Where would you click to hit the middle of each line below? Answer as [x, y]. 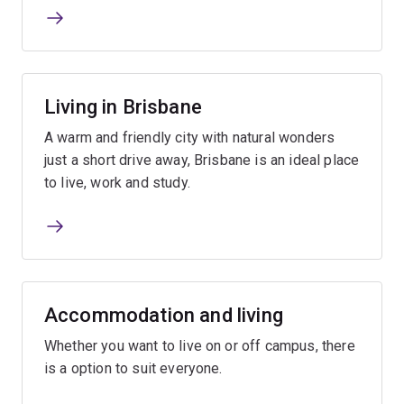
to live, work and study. [117, 182]
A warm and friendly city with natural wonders [190, 137]
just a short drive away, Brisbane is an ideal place [202, 160]
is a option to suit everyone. [133, 368]
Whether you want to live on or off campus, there [200, 345]
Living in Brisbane [123, 106]
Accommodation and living [164, 315]
